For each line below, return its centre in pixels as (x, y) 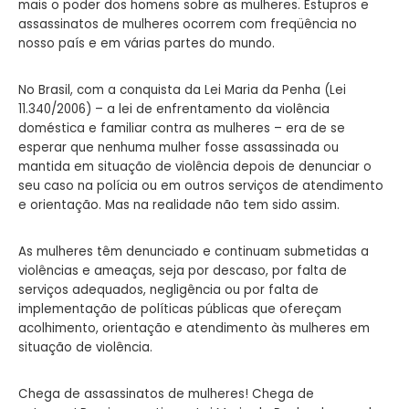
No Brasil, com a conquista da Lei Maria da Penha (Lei (182, 89)
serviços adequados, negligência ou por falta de (168, 289)
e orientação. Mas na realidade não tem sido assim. (179, 204)
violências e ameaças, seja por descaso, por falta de (183, 270)
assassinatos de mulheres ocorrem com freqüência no (188, 24)
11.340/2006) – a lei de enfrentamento (137, 109)
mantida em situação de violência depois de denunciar (191, 166)
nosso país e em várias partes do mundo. (147, 43)
